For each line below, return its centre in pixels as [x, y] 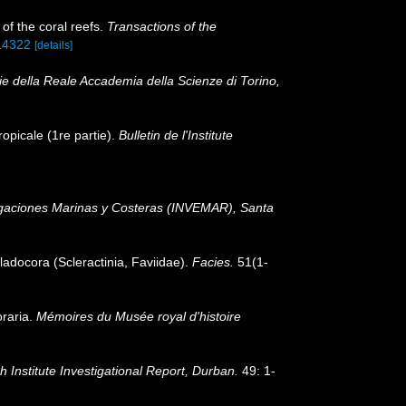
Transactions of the [162, 26]
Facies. [213, 262]
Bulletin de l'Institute [176, 135]
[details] [53, 45]
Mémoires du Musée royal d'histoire [139, 317]
